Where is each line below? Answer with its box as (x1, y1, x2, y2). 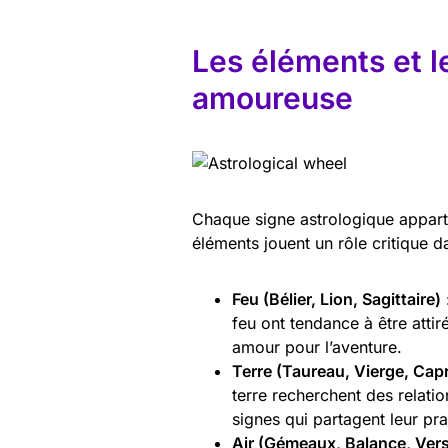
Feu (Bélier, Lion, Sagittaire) (232, 288, 441, 309)
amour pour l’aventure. (232, 336, 402, 357)
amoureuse (192, 80, 353, 116)
